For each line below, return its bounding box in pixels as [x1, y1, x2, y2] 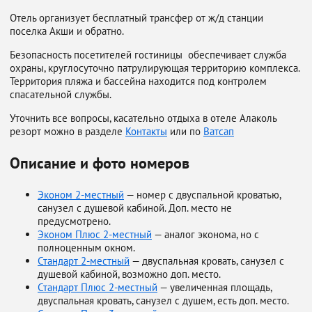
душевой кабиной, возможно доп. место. [38, 267, 221, 281]
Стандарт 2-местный [38, 254, 130, 267]
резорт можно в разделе [10, 125, 125, 138]
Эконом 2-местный [38, 188, 124, 201]
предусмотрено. [38, 214, 111, 228]
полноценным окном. [38, 241, 135, 254]
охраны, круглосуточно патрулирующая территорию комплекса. [10, 61, 299, 75]
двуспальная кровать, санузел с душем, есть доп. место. [38, 294, 289, 307]
